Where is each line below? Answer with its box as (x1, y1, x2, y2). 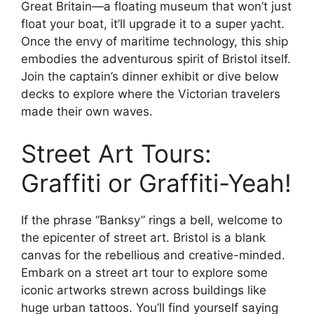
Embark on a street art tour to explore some (21, 265, 268, 280)
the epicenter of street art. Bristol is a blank (21, 230, 266, 245)
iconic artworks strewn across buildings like (21, 282, 266, 297)
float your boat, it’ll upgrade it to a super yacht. (21, 17, 285, 32)
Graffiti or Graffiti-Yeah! (21, 168, 292, 198)
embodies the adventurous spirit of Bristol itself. (21, 52, 291, 67)
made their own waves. (21, 104, 153, 119)
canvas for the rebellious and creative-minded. (21, 247, 285, 262)
